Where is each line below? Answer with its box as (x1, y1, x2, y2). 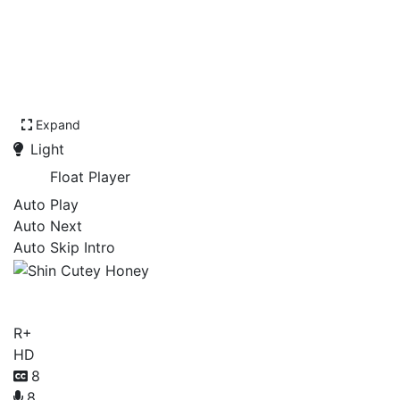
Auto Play (13, 196, 79, 213)
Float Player (50, 168, 130, 186)
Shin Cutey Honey (13, 279, 256, 315)
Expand (36, 117, 80, 132)
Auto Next (13, 217, 82, 235)
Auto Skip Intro (13, 238, 115, 256)
